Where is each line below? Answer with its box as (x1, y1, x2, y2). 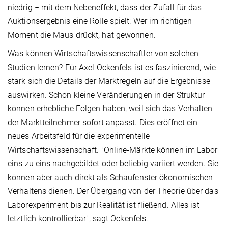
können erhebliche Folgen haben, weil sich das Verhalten (8, 104, 213, 114)
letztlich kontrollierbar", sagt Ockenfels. (8, 214, 149, 224)
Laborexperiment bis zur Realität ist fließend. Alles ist (8, 200, 199, 210)
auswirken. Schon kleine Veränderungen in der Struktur (8, 90, 205, 100)
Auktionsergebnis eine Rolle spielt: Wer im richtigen (8, 16, 192, 26)
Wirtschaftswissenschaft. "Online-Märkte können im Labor (8, 145, 218, 155)
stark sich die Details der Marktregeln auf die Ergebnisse (8, 76, 210, 87)
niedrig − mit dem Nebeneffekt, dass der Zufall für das (8, 3, 202, 13)
